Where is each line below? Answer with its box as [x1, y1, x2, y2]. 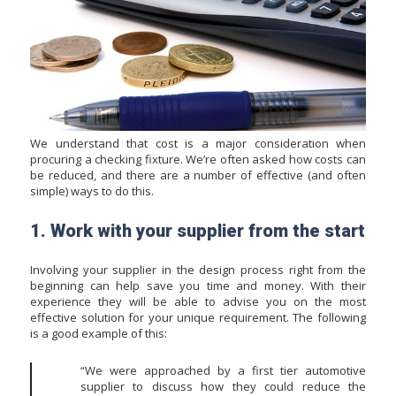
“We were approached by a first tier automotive [80, 362, 366, 379]
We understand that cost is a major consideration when [30, 134, 366, 151]
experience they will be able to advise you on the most [30, 293, 366, 309]
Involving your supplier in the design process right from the [30, 261, 366, 278]
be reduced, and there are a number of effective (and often [30, 166, 366, 183]
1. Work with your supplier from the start [30, 220, 365, 242]
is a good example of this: [30, 324, 167, 341]
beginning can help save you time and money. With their [30, 277, 366, 293]
